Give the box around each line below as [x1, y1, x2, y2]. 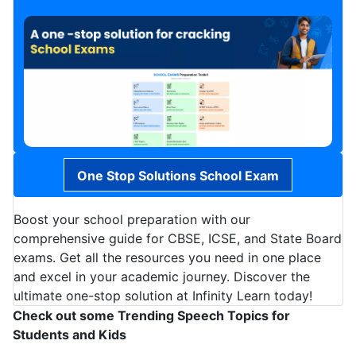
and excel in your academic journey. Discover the [14, 268, 310, 284]
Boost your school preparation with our [14, 211, 250, 227]
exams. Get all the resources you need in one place [14, 249, 321, 265]
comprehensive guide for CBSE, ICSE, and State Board [14, 230, 342, 246]
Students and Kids [13, 326, 126, 342]
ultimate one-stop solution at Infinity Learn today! [14, 287, 312, 304]
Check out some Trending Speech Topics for [13, 307, 290, 323]
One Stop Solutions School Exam [77, 168, 279, 184]
